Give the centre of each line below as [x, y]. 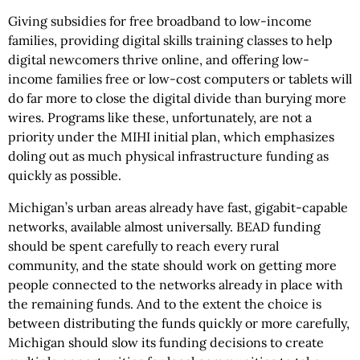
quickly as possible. [65, 176]
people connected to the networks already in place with [176, 285]
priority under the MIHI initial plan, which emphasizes [171, 137]
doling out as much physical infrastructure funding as [168, 156]
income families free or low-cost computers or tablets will [180, 79]
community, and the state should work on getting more [172, 266]
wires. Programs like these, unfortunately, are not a [160, 118]
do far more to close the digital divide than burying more [177, 98]
